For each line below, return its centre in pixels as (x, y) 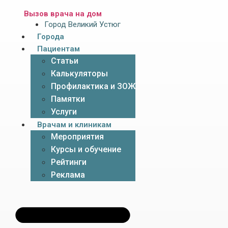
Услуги (64, 112)
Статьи (65, 61)
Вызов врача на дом (63, 14)
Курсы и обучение (86, 149)
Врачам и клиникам (74, 125)
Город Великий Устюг (82, 24)
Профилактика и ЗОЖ (93, 86)
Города (51, 37)
